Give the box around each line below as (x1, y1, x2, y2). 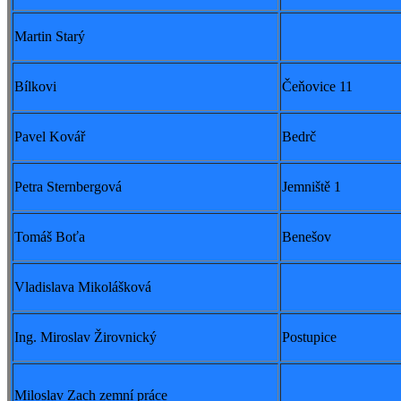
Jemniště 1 (282, 179, 341, 195)
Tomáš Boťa (14, 229, 85, 245)
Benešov (282, 229, 331, 245)
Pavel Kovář (14, 129, 85, 145)
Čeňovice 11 (282, 79, 353, 95)
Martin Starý (14, 29, 85, 45)
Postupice (282, 329, 337, 346)
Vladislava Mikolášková (14, 279, 151, 295)
